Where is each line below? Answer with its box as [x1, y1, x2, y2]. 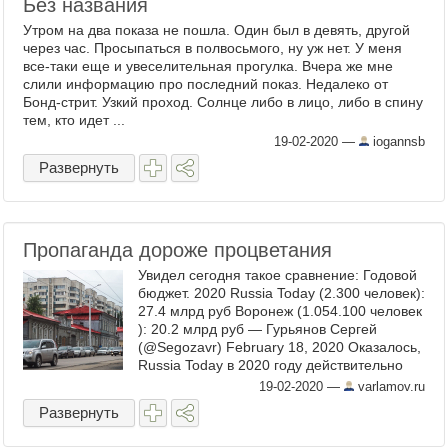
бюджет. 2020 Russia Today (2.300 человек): [138, 285, 425, 301]
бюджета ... [138, 393, 212, 409]
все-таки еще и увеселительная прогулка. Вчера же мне [23, 58, 393, 74]
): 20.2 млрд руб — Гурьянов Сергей [138, 321, 377, 337]
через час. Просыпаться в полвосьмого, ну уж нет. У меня [23, 40, 402, 56]
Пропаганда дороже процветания [23, 239, 332, 261]
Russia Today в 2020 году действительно [138, 357, 403, 373]
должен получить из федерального [138, 375, 368, 391]
